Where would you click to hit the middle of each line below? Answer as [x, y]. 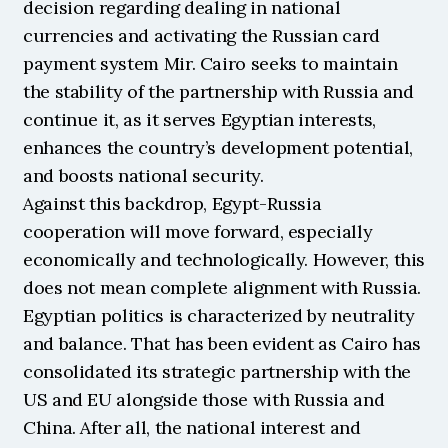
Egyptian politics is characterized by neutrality [219, 315]
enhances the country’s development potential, [218, 147]
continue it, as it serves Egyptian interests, [199, 119]
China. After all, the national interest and [192, 427]
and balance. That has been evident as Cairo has [222, 343]
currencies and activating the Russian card [201, 35]
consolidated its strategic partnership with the [217, 371]
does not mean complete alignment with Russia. [222, 287]
